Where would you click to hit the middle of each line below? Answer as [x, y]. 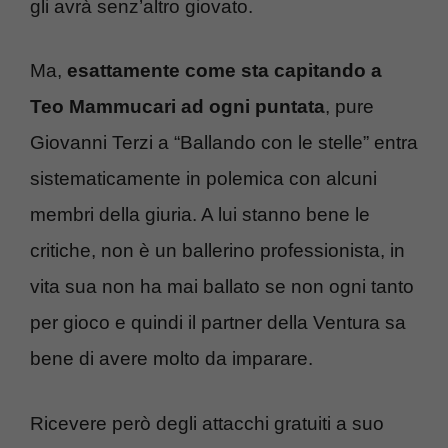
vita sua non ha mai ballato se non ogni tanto [222, 287]
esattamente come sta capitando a [224, 71]
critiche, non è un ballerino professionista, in [217, 251]
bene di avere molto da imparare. [171, 359]
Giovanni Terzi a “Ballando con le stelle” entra [224, 143]
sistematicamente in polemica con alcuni [203, 179]
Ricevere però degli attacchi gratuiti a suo [207, 423]
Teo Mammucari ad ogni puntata [177, 107]
